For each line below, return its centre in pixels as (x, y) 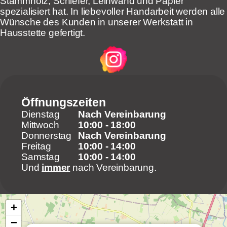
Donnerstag (47, 136)
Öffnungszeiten (64, 103)
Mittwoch (40, 125)
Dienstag (41, 115)
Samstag (41, 157)
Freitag (36, 146)
